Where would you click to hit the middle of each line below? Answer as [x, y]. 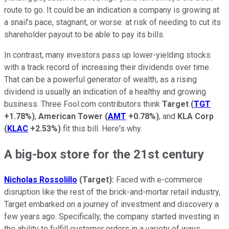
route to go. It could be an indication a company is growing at [112, 10]
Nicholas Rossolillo [41, 179]
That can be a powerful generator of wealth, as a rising [100, 79]
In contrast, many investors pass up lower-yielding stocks [107, 55]
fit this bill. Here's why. [101, 128]
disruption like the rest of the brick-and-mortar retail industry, [112, 192]
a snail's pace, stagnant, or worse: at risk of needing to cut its [112, 22]
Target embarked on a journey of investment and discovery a [111, 204]
